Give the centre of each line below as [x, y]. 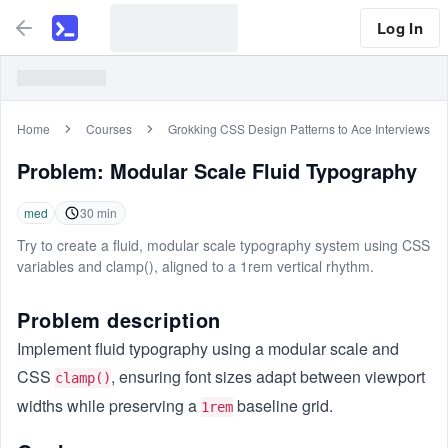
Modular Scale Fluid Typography [263, 170]
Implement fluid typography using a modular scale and [208, 348]
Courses [109, 128]
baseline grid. [283, 405]
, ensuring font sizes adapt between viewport [268, 376]
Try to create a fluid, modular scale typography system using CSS [223, 245]
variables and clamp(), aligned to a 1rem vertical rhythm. [195, 266]
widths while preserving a [109, 405]
